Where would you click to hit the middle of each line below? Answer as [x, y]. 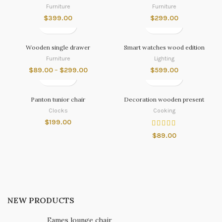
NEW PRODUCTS [41, 200]
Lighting [164, 58]
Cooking [164, 110]
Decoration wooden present [164, 99]
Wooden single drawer [58, 47]
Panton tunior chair [58, 99]
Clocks [58, 110]
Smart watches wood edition [164, 47]
